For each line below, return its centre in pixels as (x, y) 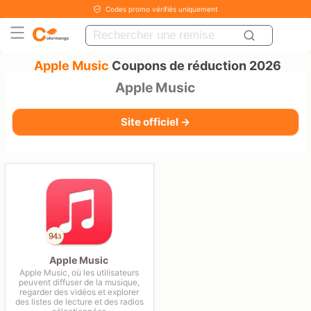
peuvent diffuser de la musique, (79, 282)
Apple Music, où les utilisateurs (79, 272)
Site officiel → (155, 122)
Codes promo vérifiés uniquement (162, 9)
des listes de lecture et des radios (79, 302)
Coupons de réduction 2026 (195, 66)
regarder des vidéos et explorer (79, 292)
